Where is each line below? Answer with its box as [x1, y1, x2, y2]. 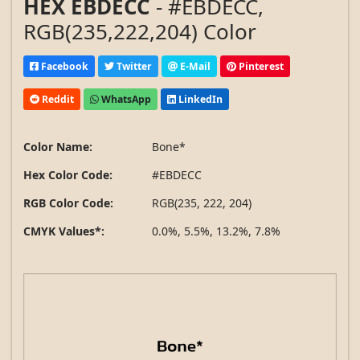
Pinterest [236, 59, 284, 73]
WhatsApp [99, 92, 151, 106]
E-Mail [178, 59, 211, 73]
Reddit [39, 92, 74, 106]
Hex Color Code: [23, 167, 112, 183]
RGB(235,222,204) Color [23, 17, 256, 47]
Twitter [114, 59, 152, 73]
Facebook [39, 59, 88, 73]
